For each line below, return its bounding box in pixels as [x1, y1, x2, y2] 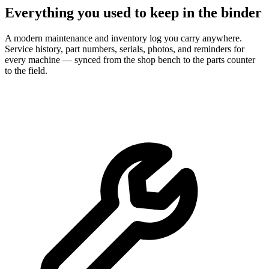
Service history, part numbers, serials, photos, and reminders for [5, 44, 244, 55]
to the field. [5, 65, 47, 76]
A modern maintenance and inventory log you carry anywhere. [5, 33, 242, 44]
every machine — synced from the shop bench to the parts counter [5, 55, 255, 65]
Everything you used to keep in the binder [5, 5, 262, 21]
